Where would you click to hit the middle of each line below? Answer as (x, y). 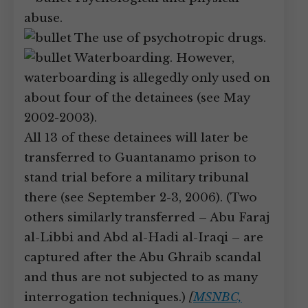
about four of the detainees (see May (137, 98)
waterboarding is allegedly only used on (147, 78)
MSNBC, (218, 297)
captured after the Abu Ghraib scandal (143, 257)
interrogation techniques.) (107, 297)
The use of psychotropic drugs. (169, 38)
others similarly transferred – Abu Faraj (147, 218)
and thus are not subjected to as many (141, 277)
